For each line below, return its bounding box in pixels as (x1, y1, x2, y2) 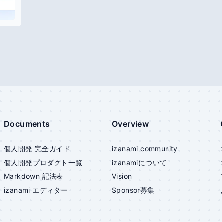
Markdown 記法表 (4, 172, 63, 180)
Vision (112, 172, 132, 180)
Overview (112, 119, 149, 129)
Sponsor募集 (112, 186, 155, 194)
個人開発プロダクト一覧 (4, 158, 83, 166)
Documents (4, 119, 50, 129)
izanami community (112, 144, 178, 153)
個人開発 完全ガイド (4, 144, 70, 153)
